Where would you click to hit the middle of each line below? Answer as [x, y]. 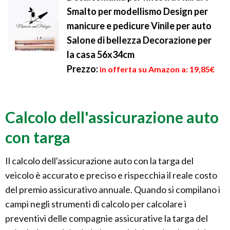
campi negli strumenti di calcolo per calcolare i [96, 204]
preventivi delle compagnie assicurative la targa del [107, 218]
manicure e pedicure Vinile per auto [139, 26]
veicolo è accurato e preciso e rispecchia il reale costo [111, 175]
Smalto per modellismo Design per [137, 12]
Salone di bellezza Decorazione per [139, 40]
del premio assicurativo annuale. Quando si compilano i [113, 189]
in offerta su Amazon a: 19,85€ [157, 69]
